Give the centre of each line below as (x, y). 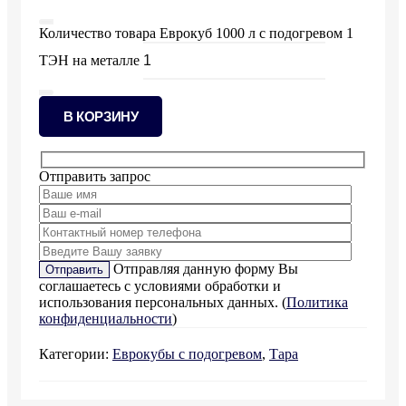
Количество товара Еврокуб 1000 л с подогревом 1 (196, 33)
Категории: (76, 354)
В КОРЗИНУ (101, 116)
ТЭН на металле (89, 60)
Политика (317, 303)
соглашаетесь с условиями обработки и (160, 286)
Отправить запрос (95, 177)
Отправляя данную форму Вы (204, 269)
